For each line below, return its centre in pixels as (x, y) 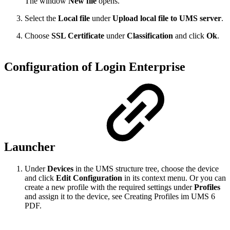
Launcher (31, 147)
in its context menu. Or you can (175, 178)
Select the (41, 18)
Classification (151, 36)
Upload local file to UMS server (167, 18)
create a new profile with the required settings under (109, 187)
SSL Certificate (78, 36)
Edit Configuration (90, 178)
